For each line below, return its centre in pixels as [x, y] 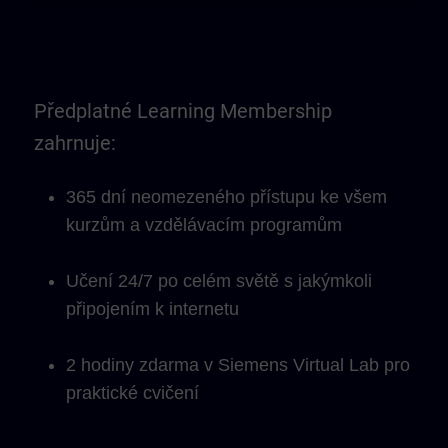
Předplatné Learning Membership [183, 111]
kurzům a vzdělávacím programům [204, 225]
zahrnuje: [75, 143]
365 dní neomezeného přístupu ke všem [226, 197]
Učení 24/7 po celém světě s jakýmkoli [219, 281]
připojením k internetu [152, 309]
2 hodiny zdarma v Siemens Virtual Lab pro [238, 365]
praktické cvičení [132, 393]
